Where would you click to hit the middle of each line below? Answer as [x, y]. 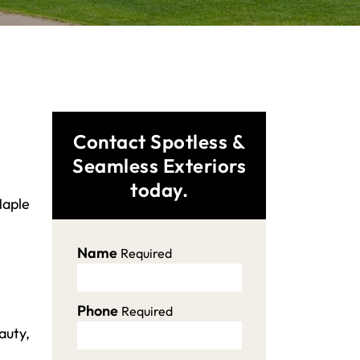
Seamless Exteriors [159, 166]
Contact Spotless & [159, 141]
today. [159, 190]
